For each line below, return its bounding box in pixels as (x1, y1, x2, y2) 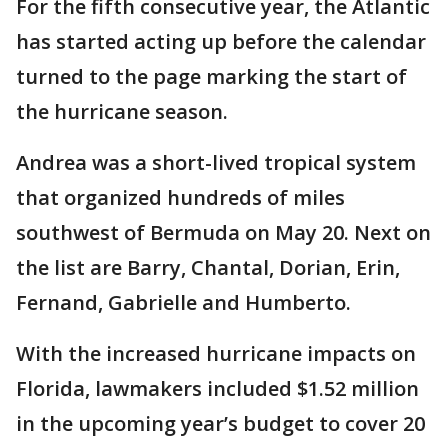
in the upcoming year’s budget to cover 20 (16, 410, 425, 437)
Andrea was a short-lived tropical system (16, 149, 416, 176)
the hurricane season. (16, 98, 228, 125)
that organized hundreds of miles (16, 184, 345, 211)
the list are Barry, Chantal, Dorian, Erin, (16, 254, 400, 281)
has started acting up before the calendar (16, 28, 426, 55)
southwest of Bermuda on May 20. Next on (16, 219, 431, 246)
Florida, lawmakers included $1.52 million (16, 375, 419, 402)
